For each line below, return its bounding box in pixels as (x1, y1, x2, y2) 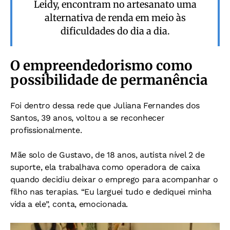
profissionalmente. (10, 125, 82, 136)
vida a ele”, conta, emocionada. (10, 199, 128, 209)
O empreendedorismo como (10, 57, 193, 74)
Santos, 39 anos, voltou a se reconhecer (10, 113, 165, 123)
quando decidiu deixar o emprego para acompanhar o (10, 175, 218, 185)
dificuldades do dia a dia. (60, 25, 170, 37)
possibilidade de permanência (10, 71, 208, 89)
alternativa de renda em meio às (44, 12, 186, 24)
